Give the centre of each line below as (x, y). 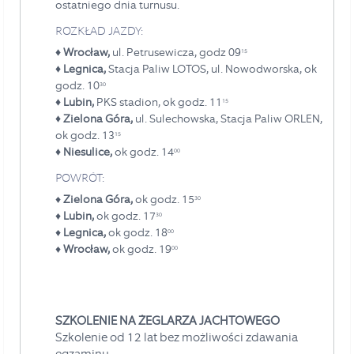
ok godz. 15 (164, 199)
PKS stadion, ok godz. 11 (158, 102)
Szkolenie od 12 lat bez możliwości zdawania (177, 337)
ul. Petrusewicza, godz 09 (175, 52)
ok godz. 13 (85, 135)
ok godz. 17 (126, 215)
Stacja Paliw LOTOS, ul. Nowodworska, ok (211, 68)
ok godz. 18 (138, 232)
